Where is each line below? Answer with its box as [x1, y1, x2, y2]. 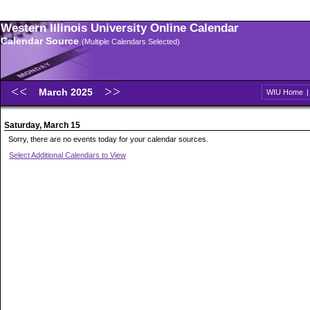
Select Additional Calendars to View [9, 151, 126, 159]
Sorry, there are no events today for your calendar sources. [8, 135, 208, 143]
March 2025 [39, 86, 95, 98]
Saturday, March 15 [4, 120, 80, 130]
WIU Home [266, 88, 303, 96]
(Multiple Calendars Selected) [82, 37, 180, 46]
